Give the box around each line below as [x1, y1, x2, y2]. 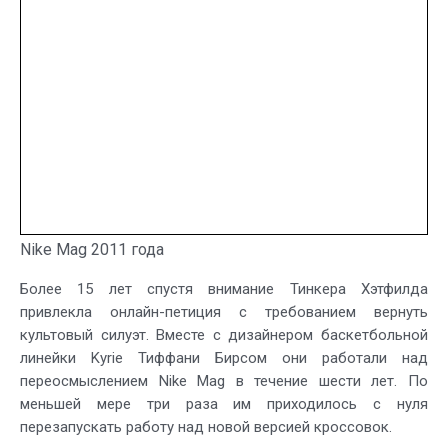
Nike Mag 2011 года [20, 239, 164, 259]
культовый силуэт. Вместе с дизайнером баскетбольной [20, 325, 428, 344]
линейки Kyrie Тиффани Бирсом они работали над [20, 348, 428, 367]
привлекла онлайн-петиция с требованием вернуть [20, 302, 428, 321]
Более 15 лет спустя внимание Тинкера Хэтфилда [20, 279, 428, 298]
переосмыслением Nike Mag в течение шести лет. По [20, 371, 428, 390]
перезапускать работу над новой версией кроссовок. [20, 417, 392, 436]
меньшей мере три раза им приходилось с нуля [20, 394, 428, 413]
